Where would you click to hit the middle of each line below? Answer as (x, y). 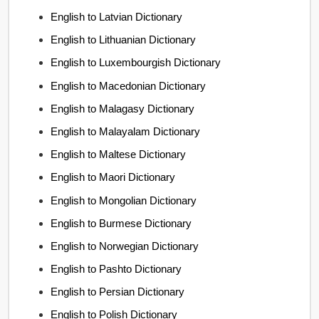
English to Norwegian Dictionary (125, 246)
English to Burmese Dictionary (121, 223)
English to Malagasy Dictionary (123, 108)
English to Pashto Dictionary (116, 269)
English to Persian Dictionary (118, 292)
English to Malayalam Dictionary (126, 131)
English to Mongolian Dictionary (124, 200)
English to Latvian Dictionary (117, 17)
